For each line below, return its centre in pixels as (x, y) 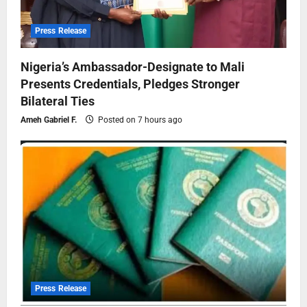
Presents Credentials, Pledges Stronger (130, 84)
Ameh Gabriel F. (49, 120)
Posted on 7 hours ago (139, 120)
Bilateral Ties (58, 101)
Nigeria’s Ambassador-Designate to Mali (133, 67)
